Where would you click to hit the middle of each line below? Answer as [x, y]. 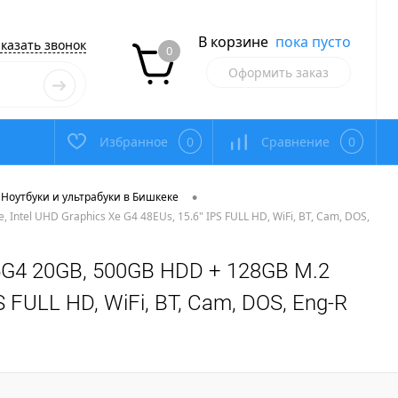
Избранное [134, 142]
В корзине [235, 42]
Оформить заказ [279, 73]
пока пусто [313, 42]
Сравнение [295, 142]
